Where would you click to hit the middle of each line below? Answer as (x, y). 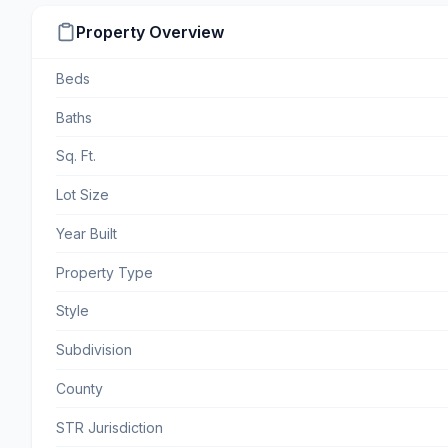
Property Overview (150, 32)
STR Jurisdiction (109, 427)
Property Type (104, 272)
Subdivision (94, 350)
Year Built (86, 233)
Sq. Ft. (76, 156)
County (79, 389)
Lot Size (82, 195)
